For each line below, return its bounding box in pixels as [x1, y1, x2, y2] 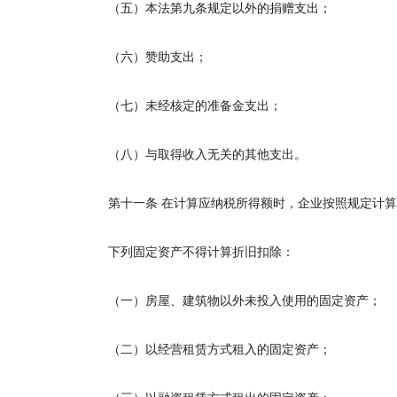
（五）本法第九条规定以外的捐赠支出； [83, 2, 331, 15]
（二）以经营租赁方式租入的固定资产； [83, 343, 331, 356]
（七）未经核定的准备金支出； [83, 99, 282, 113]
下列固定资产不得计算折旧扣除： [83, 245, 294, 259]
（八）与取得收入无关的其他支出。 [83, 148, 307, 161]
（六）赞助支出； [83, 51, 207, 64]
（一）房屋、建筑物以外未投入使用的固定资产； [83, 294, 381, 307]
